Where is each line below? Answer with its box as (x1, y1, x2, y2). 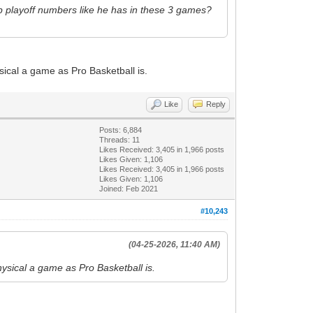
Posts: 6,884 (99, 125, 143, 134)
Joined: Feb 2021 (99, 184, 159, 193)
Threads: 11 (99, 135, 140, 144)
